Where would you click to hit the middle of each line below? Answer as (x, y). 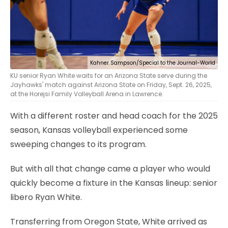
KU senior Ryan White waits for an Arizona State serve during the (109, 75)
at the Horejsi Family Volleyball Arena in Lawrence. (87, 94)
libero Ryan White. (46, 197)
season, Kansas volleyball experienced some (99, 130)
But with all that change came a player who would (110, 168)
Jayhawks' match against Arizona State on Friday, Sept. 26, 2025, (111, 84)
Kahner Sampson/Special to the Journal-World (153, 63)
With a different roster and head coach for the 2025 (114, 116)
